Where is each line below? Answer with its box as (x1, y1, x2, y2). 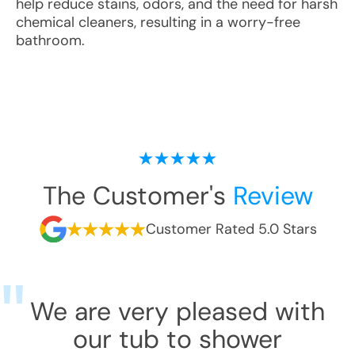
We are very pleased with (30, 295, 325, 328)
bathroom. (16, 31, 85, 50)
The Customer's (42, 179, 233, 212)
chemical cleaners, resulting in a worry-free (16, 13, 300, 32)
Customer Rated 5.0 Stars (145, 219, 317, 239)
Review (232, 179, 313, 212)
